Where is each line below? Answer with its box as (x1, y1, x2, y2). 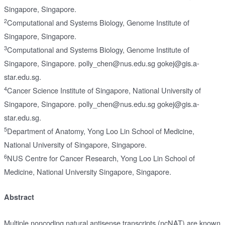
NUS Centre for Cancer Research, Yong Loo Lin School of (7, 153, 195, 164)
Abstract (4, 192, 34, 202)
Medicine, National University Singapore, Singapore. (4, 166, 171, 177)
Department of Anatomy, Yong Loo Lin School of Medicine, (7, 126, 194, 137)
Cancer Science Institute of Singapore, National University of (7, 85, 201, 96)
